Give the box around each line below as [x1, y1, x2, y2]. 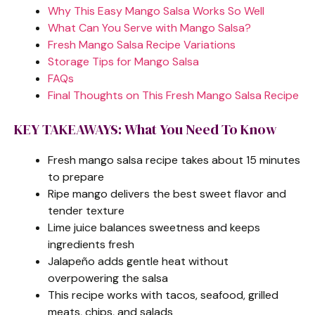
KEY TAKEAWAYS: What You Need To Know [14, 119, 277, 139]
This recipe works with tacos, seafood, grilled [48, 287, 278, 302]
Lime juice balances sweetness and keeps [48, 219, 260, 235]
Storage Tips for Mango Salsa [48, 53, 199, 69]
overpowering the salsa [48, 270, 168, 285]
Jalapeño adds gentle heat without [48, 253, 229, 269]
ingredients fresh [48, 236, 134, 252]
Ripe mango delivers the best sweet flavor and [48, 186, 286, 201]
